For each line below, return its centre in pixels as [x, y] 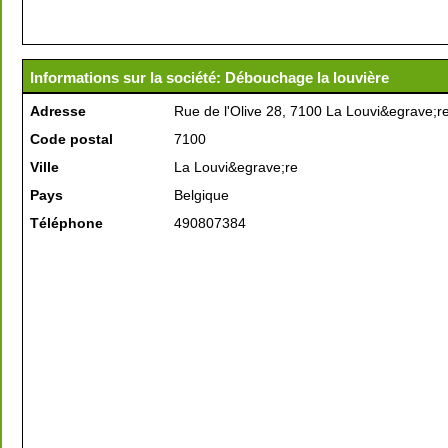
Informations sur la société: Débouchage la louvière [209, 77]
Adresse [58, 111]
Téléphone [66, 223]
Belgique [201, 195]
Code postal [71, 139]
